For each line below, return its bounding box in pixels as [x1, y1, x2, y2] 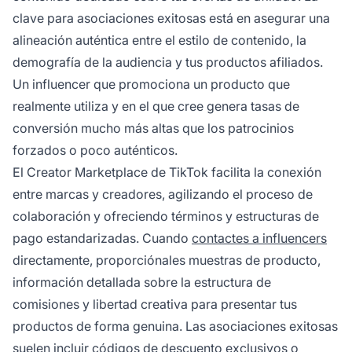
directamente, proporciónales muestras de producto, [13, 252, 321, 269]
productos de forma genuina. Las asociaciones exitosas [13, 318, 338, 335]
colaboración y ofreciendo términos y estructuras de [13, 208, 319, 225]
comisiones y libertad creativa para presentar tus [13, 296, 297, 313]
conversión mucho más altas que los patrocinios [13, 120, 294, 137]
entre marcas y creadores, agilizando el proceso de [13, 186, 313, 203]
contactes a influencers [192, 230, 327, 247]
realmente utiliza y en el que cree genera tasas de [13, 98, 299, 115]
